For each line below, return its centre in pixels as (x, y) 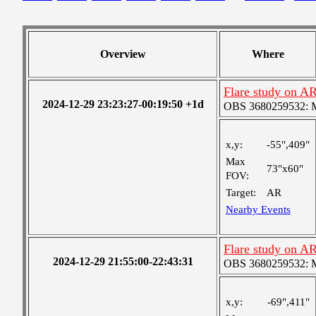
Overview (123, 54)
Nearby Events (258, 209)
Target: (241, 193)
